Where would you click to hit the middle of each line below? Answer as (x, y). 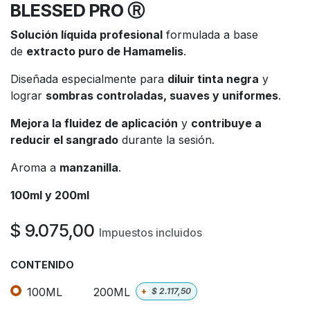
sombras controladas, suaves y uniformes (162, 95)
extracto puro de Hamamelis (105, 51)
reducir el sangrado (64, 139)
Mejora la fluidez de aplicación (94, 123)
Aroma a (35, 167)
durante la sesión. (166, 139)
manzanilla (89, 167)
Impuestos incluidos (151, 232)
